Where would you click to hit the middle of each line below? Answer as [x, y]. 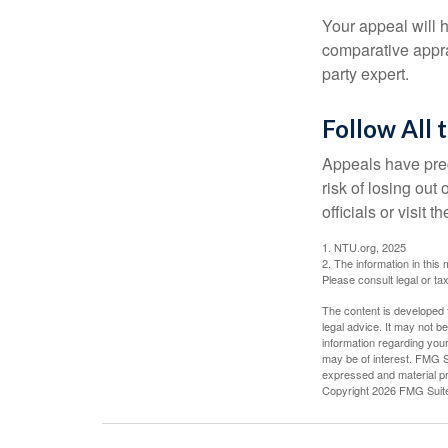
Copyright [347, 389]
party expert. [365, 73]
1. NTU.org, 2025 [364, 246]
